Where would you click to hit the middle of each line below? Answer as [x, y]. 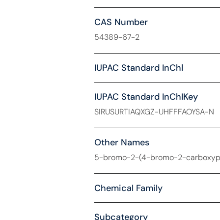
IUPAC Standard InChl [138, 68]
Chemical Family [128, 188]
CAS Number [121, 22]
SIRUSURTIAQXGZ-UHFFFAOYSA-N [154, 112]
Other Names [122, 142]
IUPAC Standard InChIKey [146, 97]
